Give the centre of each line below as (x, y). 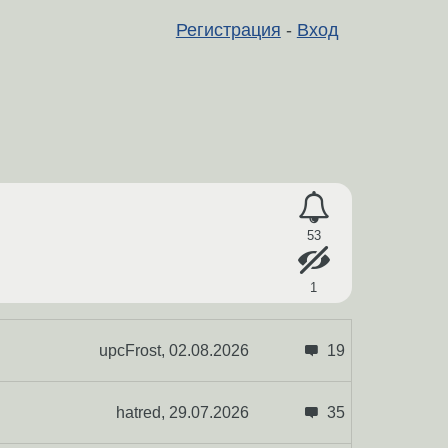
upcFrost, (133, 350)
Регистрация (228, 29)
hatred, (142, 412)
